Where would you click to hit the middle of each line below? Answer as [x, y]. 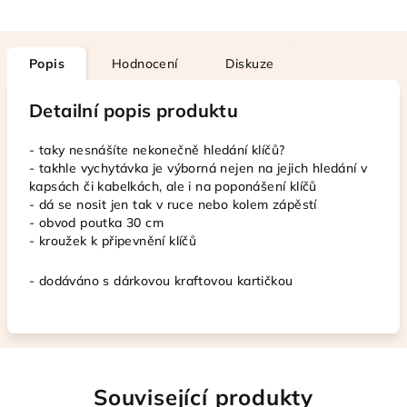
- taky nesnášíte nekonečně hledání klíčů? [157, 150]
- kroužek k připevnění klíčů [113, 241]
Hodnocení [145, 64]
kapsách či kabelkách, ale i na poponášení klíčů [173, 186]
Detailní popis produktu [134, 110]
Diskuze [249, 64]
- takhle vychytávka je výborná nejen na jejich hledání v [199, 168]
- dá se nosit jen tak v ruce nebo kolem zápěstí [173, 204]
